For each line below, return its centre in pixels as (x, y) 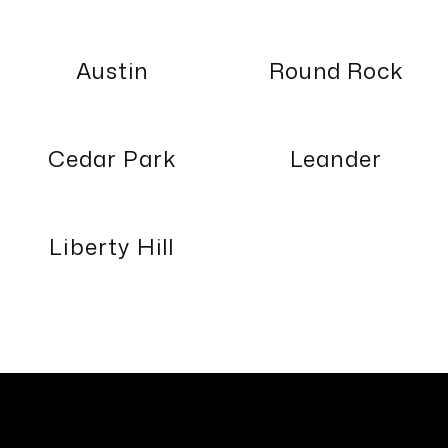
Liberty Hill (112, 246)
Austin (112, 70)
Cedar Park (112, 158)
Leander (336, 158)
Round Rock (336, 70)
